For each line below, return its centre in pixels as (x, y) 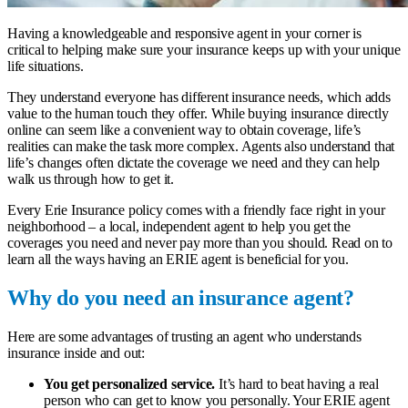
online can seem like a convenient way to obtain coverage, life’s (184, 129)
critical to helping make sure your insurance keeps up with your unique (204, 49)
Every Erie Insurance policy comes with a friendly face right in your (196, 209)
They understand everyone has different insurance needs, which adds (199, 97)
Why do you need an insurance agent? (181, 297)
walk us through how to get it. (91, 178)
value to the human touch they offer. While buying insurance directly (198, 113)
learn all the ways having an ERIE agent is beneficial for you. (178, 259)
